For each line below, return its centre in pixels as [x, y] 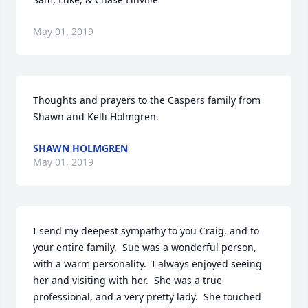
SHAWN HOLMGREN [80, 148]
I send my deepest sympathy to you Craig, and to [146, 231]
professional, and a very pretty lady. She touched [147, 297]
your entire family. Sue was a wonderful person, [145, 247]
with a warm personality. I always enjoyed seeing [147, 264]
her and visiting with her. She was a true [128, 280]
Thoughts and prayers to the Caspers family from [147, 100]
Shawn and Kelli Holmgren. [96, 117]
